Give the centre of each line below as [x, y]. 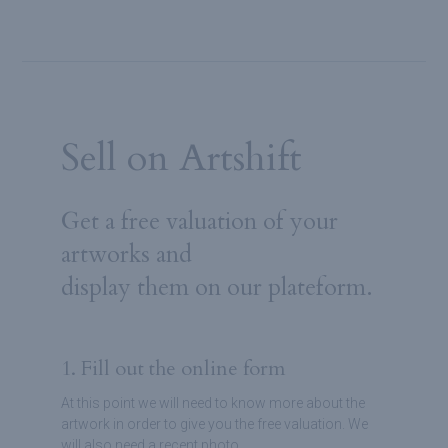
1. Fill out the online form [173, 368]
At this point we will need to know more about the [212, 403]
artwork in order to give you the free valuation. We [214, 424]
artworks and [126, 254]
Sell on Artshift [181, 158]
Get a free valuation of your [199, 221]
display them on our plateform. [216, 287]
